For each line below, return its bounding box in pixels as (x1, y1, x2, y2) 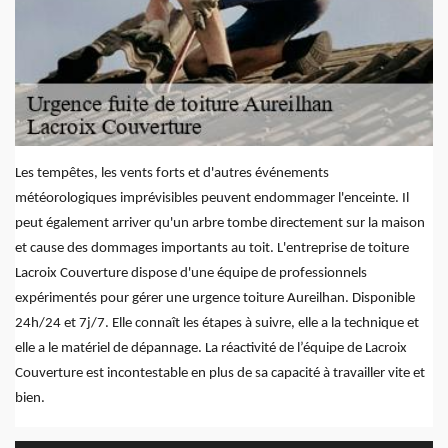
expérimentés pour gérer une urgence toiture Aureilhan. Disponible (15, 291, 415, 307)
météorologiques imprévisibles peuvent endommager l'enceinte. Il (15, 191, 409, 207)
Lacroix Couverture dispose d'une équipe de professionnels (15, 266, 367, 282)
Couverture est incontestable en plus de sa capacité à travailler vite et (15, 366, 425, 382)
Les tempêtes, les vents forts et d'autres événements (15, 166, 329, 182)
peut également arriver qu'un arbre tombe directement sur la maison (15, 216, 425, 232)
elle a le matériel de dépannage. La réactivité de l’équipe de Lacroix (15, 341, 407, 357)
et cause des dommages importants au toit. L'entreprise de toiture (15, 241, 409, 257)
